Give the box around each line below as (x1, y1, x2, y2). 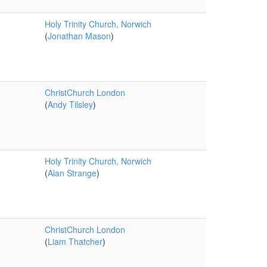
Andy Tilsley (47, 98, 93, 110)
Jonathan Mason (47, 30, 111, 42)
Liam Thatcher (47, 235, 103, 247)
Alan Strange (47, 167, 97, 179)
